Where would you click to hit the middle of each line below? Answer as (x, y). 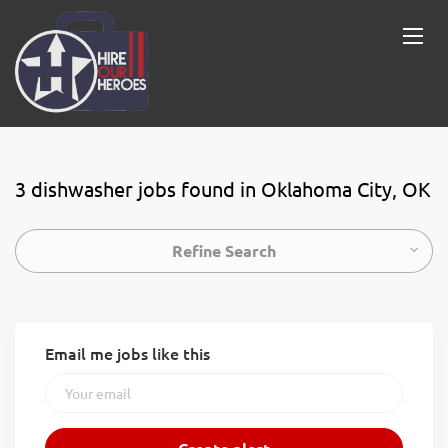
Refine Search (224, 250)
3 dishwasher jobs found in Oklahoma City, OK (223, 188)
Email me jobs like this (127, 353)
